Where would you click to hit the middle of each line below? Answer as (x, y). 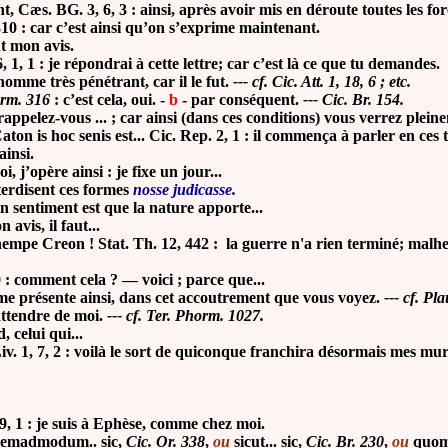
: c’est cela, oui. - (109, 100)
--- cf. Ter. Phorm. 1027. (185, 316)
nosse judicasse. (184, 190)
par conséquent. (245, 100)
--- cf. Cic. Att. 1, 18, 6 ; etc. (320, 82)
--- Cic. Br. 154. (351, 100)
